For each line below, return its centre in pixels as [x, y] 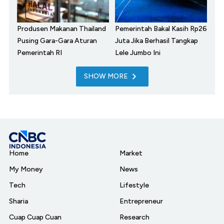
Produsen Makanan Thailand [61, 29]
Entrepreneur [141, 201]
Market [131, 153]
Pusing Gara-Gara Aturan [57, 41]
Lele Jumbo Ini [138, 53]
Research [134, 217]
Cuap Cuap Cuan [35, 217]
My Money [26, 169]
